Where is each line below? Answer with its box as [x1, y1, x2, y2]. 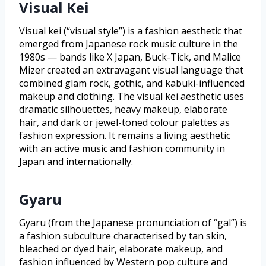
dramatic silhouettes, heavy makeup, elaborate [19, 103, 227, 116]
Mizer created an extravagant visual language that [19, 64, 243, 77]
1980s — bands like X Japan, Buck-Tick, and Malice [19, 50, 241, 64]
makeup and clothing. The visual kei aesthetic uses [19, 90, 244, 103]
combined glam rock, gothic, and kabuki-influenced [19, 77, 245, 90]
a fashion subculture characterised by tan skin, [19, 229, 227, 243]
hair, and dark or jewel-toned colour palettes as [19, 116, 230, 129]
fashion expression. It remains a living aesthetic [19, 129, 230, 142]
